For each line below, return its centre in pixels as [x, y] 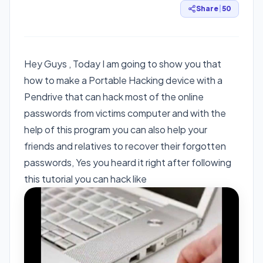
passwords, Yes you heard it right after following [128, 162]
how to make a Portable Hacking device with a [123, 80]
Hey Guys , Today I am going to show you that [123, 63]
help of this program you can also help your [116, 129]
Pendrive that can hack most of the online [114, 96]
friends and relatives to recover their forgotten [125, 146]
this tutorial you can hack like [85, 178]
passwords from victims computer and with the [125, 113]
